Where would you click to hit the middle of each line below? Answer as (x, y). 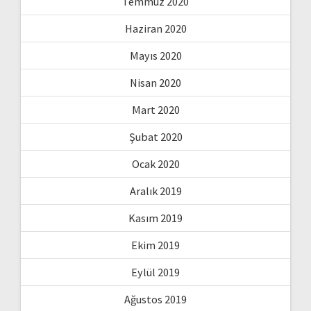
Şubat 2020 (155, 136)
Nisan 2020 (155, 82)
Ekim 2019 (155, 245)
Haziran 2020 (155, 28)
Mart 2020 (155, 109)
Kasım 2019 (155, 218)
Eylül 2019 (155, 272)
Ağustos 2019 (155, 299)
